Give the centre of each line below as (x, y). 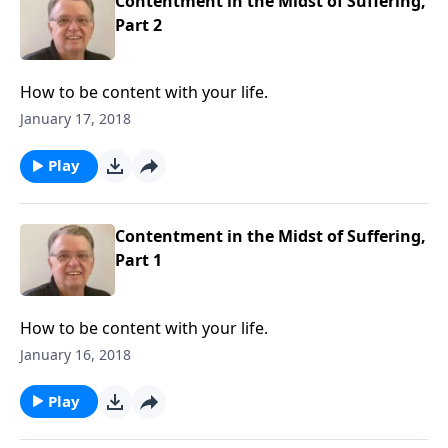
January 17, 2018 (75, 119)
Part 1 (139, 260)
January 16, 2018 (75, 354)
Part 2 (139, 25)
